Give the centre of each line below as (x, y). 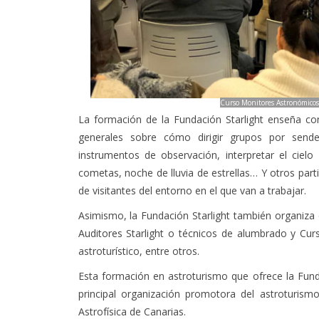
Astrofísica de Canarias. (135, 309)
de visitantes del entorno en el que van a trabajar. (192, 188)
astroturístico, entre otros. (138, 249)
